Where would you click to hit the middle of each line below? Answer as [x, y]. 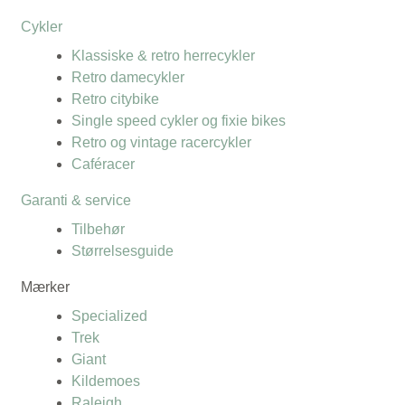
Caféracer [103, 164]
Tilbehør [98, 229]
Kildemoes [106, 381]
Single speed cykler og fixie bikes [179, 120]
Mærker [45, 287]
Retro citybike [115, 99]
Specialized [109, 316]
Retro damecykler [128, 77]
